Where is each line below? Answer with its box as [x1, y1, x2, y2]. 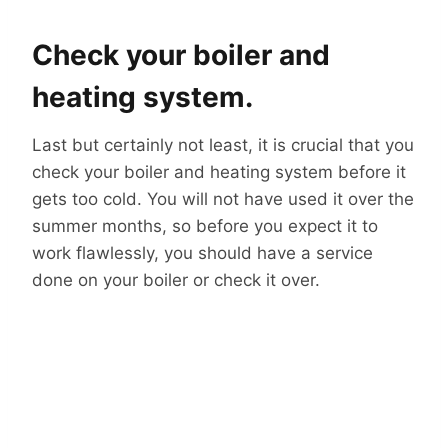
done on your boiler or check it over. [32, 269, 320, 290]
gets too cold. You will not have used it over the [32, 188, 414, 209]
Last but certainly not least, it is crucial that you [32, 134, 414, 155]
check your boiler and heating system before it [32, 161, 406, 182]
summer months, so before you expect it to [32, 215, 378, 236]
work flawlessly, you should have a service [32, 242, 373, 263]
